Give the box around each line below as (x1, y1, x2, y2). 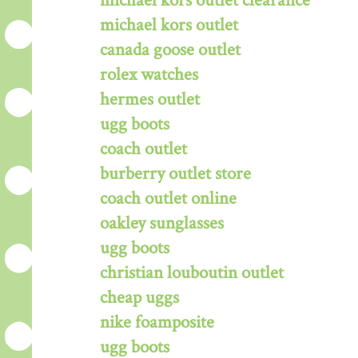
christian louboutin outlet (100, 261, 284, 284)
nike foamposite (100, 310, 214, 334)
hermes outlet (100, 87, 200, 111)
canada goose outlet (100, 38, 241, 62)
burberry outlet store (100, 161, 251, 185)
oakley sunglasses (100, 211, 224, 235)
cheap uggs (100, 285, 179, 309)
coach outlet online (100, 186, 237, 210)
